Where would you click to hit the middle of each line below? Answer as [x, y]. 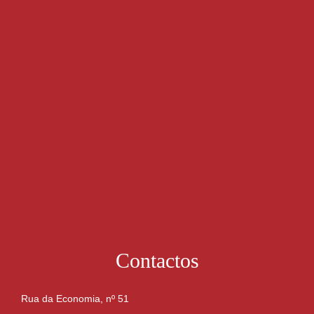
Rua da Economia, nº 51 [75, 299]
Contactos [157, 260]
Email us [157, 192]
